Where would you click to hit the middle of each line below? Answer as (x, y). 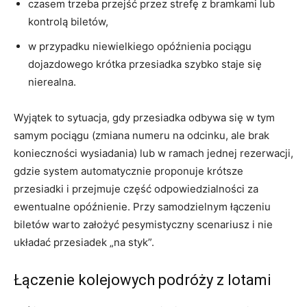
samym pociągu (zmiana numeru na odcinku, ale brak (142, 136)
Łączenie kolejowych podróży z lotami (142, 280)
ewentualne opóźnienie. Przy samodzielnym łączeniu (142, 207)
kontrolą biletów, (68, 22)
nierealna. (52, 82)
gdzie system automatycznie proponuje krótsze (128, 171)
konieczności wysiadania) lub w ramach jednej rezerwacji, (153, 153)
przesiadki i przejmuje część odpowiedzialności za (136, 189)
